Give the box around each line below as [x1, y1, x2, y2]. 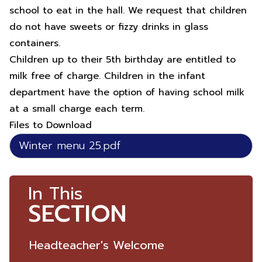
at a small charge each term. [9, 102, 144, 116]
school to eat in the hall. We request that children [9, 4, 247, 18]
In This [28, 180, 82, 207]
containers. [9, 36, 60, 50]
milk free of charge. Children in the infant [9, 69, 205, 83]
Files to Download [9, 118, 92, 132]
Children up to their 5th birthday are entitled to [9, 53, 236, 67]
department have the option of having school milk [9, 85, 244, 99]
